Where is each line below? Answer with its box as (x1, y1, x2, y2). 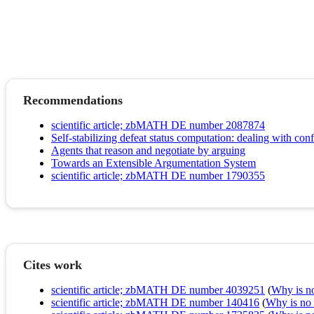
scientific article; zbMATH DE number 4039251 (51, 284, 265, 296)
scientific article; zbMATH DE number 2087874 (51, 119, 265, 132)
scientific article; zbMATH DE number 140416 (51, 296, 259, 309)
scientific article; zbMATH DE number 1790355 (51, 170, 265, 182)
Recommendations (23, 93, 123, 108)
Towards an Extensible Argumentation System (51, 157, 256, 170)
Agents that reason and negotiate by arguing (51, 144, 245, 157)
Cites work (23, 258, 82, 273)
